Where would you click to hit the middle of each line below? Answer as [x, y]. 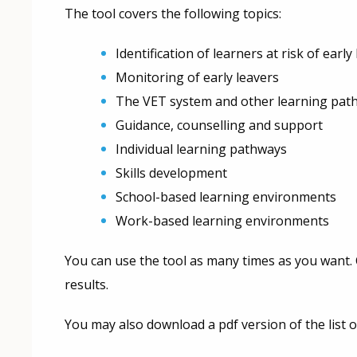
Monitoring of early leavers [197, 78]
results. [86, 285]
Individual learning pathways [201, 149]
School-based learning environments [226, 197]
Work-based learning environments [222, 221]
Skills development [171, 173]
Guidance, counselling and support [219, 126]
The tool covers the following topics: [173, 14]
